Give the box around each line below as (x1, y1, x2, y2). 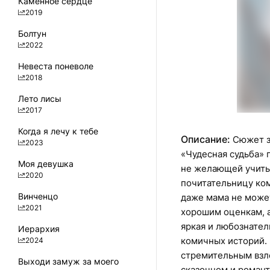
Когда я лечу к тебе (18, 126, 98, 136)
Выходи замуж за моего (18, 256, 119, 266)
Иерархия (18, 224, 60, 234)
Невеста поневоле (18, 61, 93, 71)
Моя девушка (18, 159, 74, 169)
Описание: (181, 133, 230, 145)
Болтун (18, 28, 46, 39)
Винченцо (18, 191, 58, 201)
